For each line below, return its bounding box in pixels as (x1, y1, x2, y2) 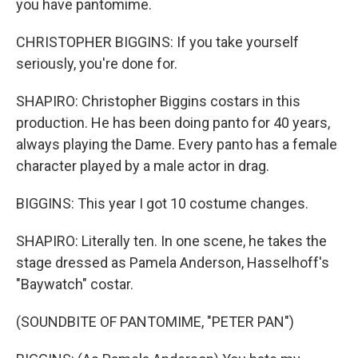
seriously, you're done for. (16, 55, 177, 72)
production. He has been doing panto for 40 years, (16, 114, 330, 131)
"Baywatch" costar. (16, 276, 133, 292)
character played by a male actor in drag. (16, 157, 269, 174)
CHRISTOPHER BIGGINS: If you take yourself (16, 34, 299, 50)
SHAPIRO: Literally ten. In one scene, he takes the (16, 233, 327, 249)
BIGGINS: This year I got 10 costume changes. (16, 195, 308, 212)
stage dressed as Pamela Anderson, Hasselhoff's (16, 254, 329, 271)
